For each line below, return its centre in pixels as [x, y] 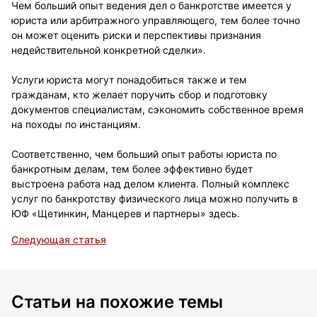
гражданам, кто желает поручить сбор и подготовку [139, 94]
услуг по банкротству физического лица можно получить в [155, 198]
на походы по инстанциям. [76, 124]
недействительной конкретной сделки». [109, 50]
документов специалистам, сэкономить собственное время [157, 109]
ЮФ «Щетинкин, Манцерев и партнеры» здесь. [126, 213]
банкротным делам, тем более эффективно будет [132, 169]
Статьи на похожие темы [117, 302]
